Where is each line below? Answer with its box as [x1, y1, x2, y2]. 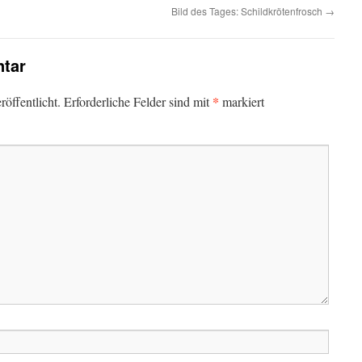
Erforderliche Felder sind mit [64, 93, 213, 110]
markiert [219, 93, 264, 110]
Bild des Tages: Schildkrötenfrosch [171, 4, 325, 18]
